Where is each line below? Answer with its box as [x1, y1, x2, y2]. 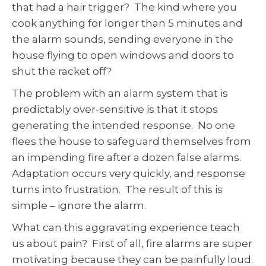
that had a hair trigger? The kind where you [12, 1, 237, 13]
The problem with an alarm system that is [12, 87, 228, 99]
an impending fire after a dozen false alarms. [12, 151, 243, 163]
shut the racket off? [12, 65, 116, 77]
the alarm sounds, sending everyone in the [12, 33, 233, 45]
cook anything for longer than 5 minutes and [12, 17, 243, 29]
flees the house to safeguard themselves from [12, 135, 251, 147]
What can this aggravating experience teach [12, 221, 240, 233]
